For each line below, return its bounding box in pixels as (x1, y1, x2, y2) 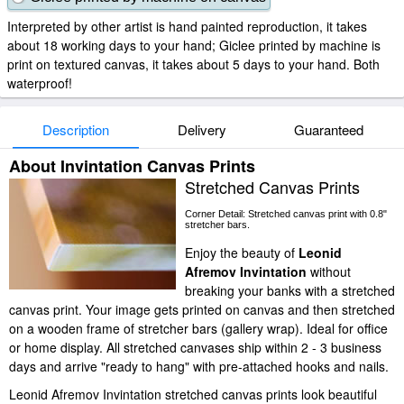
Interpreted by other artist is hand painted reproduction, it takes (7, 17, 367, 35)
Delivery (178, 120, 226, 139)
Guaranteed (293, 120, 363, 139)
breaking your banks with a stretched (185, 281, 395, 299)
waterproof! (7, 74, 72, 92)
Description (42, 120, 109, 139)
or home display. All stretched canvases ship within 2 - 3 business (9, 338, 381, 356)
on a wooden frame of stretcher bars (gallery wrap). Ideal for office (9, 319, 388, 337)
